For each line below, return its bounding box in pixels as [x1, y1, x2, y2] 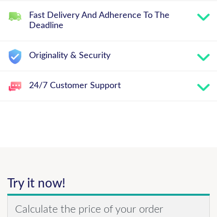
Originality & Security [29, 51, 110, 60]
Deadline [29, 21, 63, 30]
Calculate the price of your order [15, 204, 163, 215]
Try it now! [7, 177, 65, 190]
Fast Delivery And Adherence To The [29, 11, 170, 20]
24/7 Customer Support [29, 81, 121, 90]
